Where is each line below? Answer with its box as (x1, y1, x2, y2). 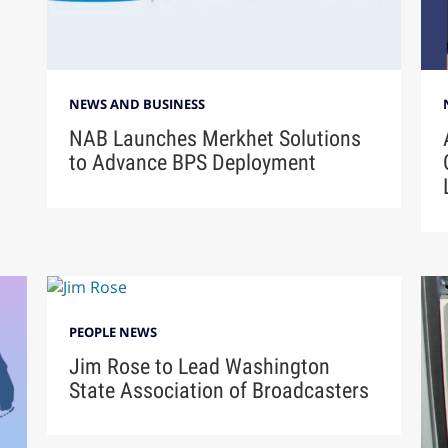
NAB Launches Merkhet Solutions (69, 125, 362, 151)
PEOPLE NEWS (69, 322, 158, 341)
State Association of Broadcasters (69, 377, 370, 403)
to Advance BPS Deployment (69, 149, 317, 175)
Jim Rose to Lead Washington (69, 353, 331, 379)
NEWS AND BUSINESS (69, 95, 206, 114)
